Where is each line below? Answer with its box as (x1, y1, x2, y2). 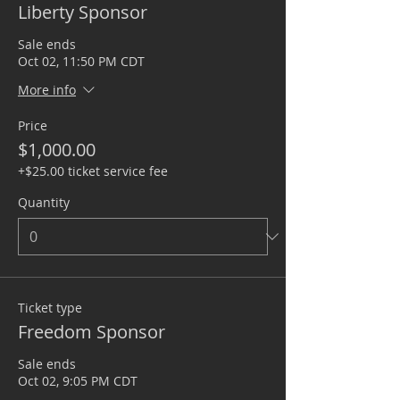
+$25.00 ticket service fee (18, 162, 168, 179)
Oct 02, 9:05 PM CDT (18, 372, 137, 389)
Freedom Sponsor (18, 320, 165, 344)
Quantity (18, 194, 70, 211)
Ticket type (18, 299, 82, 316)
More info (18, 81, 76, 99)
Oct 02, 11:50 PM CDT (18, 53, 145, 70)
